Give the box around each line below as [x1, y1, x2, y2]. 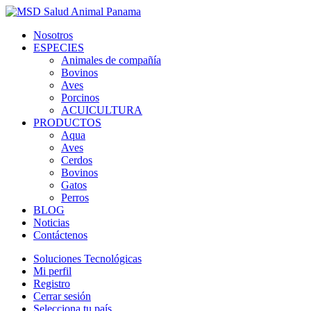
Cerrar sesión [33, 290, 91, 302]
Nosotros [33, 29, 73, 41]
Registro [33, 278, 70, 289]
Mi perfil [33, 265, 72, 277]
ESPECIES [33, 42, 84, 53]
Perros [61, 192, 89, 203]
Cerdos [61, 154, 92, 166]
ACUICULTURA [61, 104, 142, 116]
